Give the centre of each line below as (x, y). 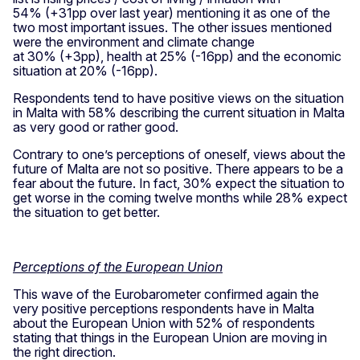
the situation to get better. (86, 212)
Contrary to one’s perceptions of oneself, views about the (179, 154)
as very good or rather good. (96, 127)
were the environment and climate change (134, 41)
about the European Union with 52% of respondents (164, 323)
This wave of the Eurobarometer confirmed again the (166, 294)
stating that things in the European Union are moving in (170, 337)
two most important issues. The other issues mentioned (172, 27)
